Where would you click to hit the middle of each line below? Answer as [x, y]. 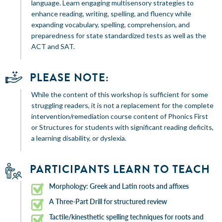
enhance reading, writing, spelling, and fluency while [111, 14]
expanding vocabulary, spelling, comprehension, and [110, 25]
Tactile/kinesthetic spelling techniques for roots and [126, 217]
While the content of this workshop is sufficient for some [119, 94]
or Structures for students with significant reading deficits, [122, 127]
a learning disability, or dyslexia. [79, 138]
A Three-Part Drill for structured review [108, 201]
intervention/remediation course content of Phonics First [119, 116]
